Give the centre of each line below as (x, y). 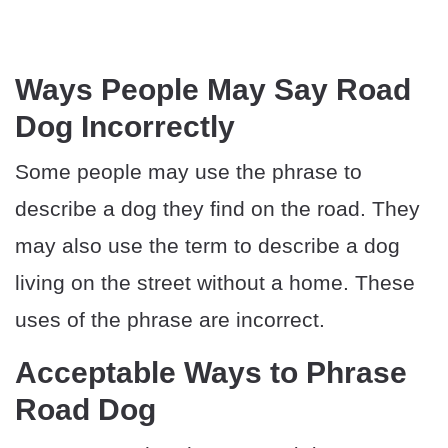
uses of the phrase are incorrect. (170, 320)
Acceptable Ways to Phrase (211, 373)
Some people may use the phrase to (188, 172)
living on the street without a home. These (215, 283)
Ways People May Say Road (213, 90)
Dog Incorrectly (125, 127)
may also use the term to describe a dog (207, 246)
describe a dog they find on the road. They (217, 209)
